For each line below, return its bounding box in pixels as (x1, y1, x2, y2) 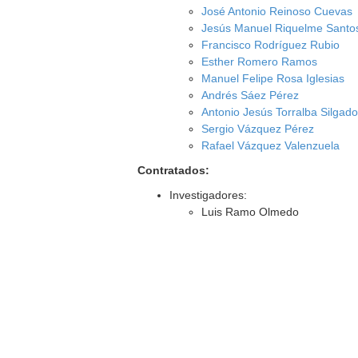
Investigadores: (169, 189, 248, 201)
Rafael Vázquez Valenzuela (201, 139, 340, 152)
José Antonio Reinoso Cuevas (201, 5, 353, 18)
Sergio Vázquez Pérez (201, 122, 315, 135)
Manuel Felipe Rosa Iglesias (201, 72, 345, 85)
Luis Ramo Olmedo (201, 205, 300, 218)
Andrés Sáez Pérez (201, 89, 300, 101)
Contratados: (137, 164, 210, 177)
